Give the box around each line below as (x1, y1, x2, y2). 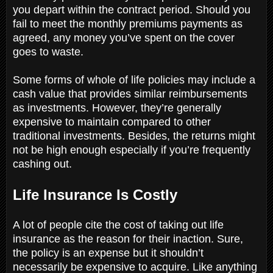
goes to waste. (13, 45, 87, 58)
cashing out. (13, 157, 75, 170)
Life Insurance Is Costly (13, 186, 182, 203)
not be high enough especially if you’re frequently (13, 143, 250, 156)
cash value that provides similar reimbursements (13, 87, 247, 100)
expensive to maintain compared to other (13, 115, 211, 128)
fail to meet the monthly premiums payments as (13, 17, 243, 30)
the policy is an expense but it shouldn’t (13, 246, 204, 259)
